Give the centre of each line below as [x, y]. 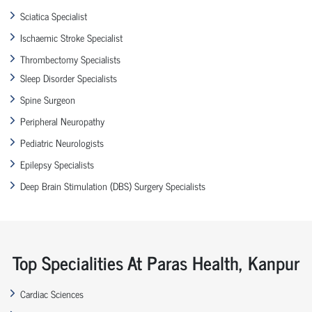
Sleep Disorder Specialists [69, 77]
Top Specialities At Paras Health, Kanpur [156, 262]
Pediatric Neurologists [62, 142]
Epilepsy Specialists [57, 164]
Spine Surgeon [48, 99]
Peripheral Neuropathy [62, 120]
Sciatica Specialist [54, 15]
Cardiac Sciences [52, 293]
